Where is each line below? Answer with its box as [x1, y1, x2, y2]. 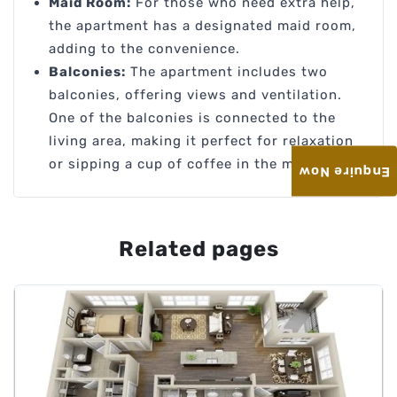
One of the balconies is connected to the [49, 110, 336, 127]
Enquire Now [299, 163, 390, 179]
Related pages [118, 237, 279, 262]
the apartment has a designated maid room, [49, 18, 356, 35]
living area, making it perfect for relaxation [49, 133, 354, 150]
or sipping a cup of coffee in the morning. [49, 156, 345, 173]
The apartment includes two [126, 64, 328, 81]
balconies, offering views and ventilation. [49, 87, 342, 104]
